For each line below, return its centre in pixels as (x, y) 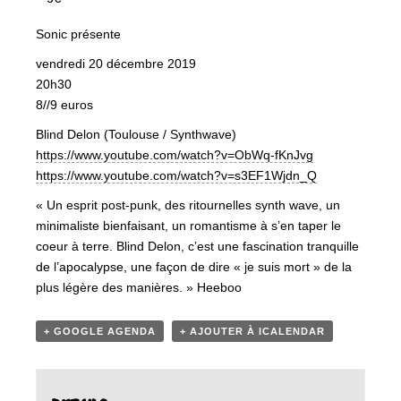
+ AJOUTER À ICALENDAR (252, 331)
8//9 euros (64, 105)
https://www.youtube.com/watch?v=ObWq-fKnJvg (175, 155)
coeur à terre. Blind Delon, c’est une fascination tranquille (197, 246)
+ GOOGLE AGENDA (100, 331)
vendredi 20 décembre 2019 (116, 64)
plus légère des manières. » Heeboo (139, 287)
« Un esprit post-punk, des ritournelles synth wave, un (188, 205)
